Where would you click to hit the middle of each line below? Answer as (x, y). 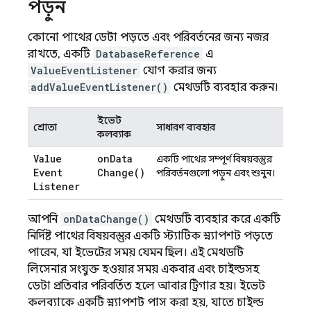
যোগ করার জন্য (178, 71)
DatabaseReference (148, 54)
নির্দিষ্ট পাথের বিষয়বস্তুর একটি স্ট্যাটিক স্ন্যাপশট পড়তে (150, 236)
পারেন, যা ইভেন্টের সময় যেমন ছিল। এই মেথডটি (136, 253)
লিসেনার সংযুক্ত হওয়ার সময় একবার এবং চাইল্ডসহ (144, 269)
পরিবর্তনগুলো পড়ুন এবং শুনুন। (216, 173)
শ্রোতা (45, 127)
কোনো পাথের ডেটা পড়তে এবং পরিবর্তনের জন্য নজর (148, 37)
